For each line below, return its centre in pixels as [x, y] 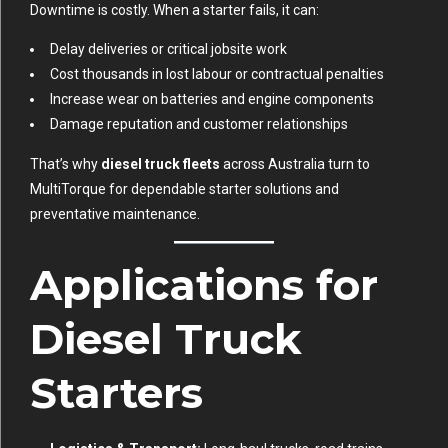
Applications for [204, 285]
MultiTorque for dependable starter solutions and [184, 189]
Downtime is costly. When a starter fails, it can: [174, 10]
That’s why [65, 164]
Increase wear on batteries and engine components [212, 99]
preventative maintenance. [115, 214]
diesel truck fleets [160, 164]
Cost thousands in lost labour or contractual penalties [217, 74]
